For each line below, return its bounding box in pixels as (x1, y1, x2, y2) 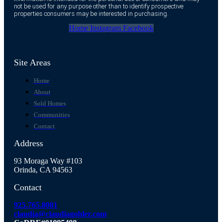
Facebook (122, 23, 154, 32)
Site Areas (14, 57, 51, 67)
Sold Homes (34, 99, 66, 107)
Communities (34, 111, 70, 118)
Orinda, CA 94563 (14, 165, 72, 174)
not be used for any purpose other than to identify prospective (14, 2, 183, 10)
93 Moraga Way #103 (14, 156, 82, 165)
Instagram (90, 23, 121, 32)
